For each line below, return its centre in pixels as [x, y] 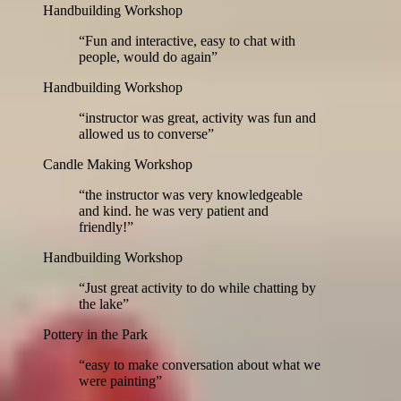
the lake [101, 303]
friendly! [103, 226]
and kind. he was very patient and [174, 210]
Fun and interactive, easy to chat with [190, 40]
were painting [117, 380]
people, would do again [145, 56]
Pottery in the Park [95, 334]
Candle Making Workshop [118, 164]
